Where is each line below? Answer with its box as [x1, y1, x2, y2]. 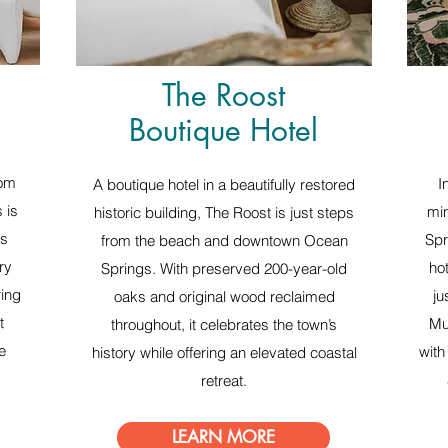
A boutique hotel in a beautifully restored [93, 175, 355, 194]
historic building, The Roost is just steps [94, 203, 354, 222]
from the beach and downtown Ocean [100, 231, 348, 250]
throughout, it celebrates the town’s [111, 315, 337, 334]
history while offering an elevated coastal [91, 343, 357, 362]
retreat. [201, 371, 247, 390]
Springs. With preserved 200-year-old [101, 259, 347, 278]
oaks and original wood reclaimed [113, 287, 335, 306]
